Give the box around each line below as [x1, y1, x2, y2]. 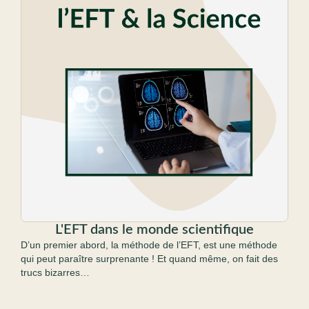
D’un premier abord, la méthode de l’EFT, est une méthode [21, 239, 277, 250]
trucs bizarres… [21, 267, 90, 278]
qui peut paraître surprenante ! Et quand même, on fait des [21, 253, 278, 264]
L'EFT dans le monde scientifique [55, 223, 254, 237]
